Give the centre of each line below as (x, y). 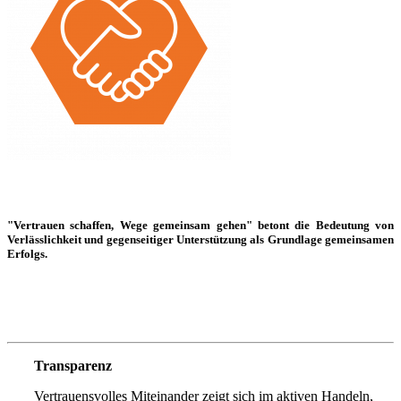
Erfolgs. (27, 253)
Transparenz (73, 365)
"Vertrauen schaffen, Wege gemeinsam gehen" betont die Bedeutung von (200, 225)
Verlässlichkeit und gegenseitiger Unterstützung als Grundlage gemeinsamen (200, 239)
